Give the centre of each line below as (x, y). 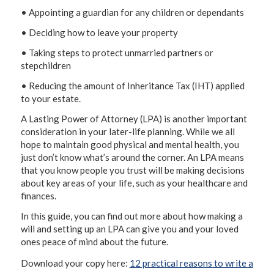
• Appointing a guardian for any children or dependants (132, 12)
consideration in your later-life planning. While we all (128, 131)
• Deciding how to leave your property (99, 32)
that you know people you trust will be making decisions (132, 170)
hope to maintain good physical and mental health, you (130, 144)
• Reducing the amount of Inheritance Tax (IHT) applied (132, 86)
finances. (38, 196)
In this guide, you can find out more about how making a (131, 216)
